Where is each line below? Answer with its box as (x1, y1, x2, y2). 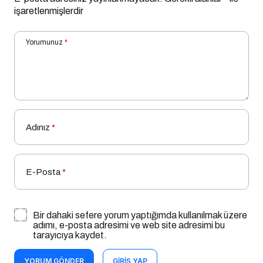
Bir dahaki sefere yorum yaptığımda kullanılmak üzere (33, 197, 247, 208)
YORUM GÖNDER (24, 244, 84, 253)
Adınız (26, 110, 50, 120)
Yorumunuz (26, 25, 63, 34)
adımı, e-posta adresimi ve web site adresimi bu (33, 207, 225, 218)
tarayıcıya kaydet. (33, 217, 107, 228)
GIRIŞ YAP (113, 244, 147, 253)
